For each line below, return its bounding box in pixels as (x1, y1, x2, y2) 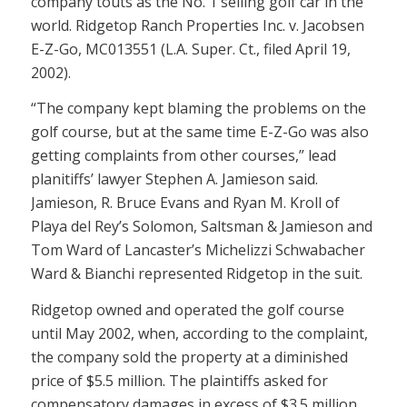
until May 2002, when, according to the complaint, (30, 323, 368, 343)
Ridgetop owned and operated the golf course (30, 299, 344, 320)
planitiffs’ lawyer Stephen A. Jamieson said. (30, 169, 318, 190)
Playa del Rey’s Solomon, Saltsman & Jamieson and (30, 216, 372, 237)
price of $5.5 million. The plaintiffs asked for (30, 370, 328, 391)
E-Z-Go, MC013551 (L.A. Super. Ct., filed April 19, (30, 38, 351, 59)
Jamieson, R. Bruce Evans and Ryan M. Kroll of (30, 193, 340, 213)
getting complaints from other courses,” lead (30, 145, 336, 166)
